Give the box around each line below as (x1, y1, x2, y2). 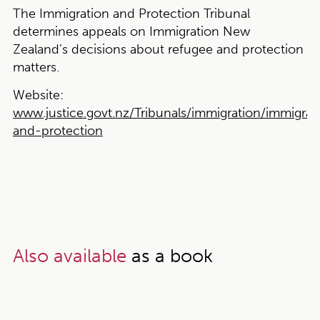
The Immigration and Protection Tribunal (12, 6, 250, 21)
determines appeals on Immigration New (12, 24, 250, 39)
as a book (126, 244, 213, 267)
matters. (12, 59, 59, 75)
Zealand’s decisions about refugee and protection (12, 41, 304, 57)
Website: (12, 87, 64, 103)
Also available (12, 244, 126, 267)
